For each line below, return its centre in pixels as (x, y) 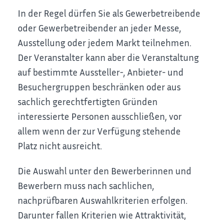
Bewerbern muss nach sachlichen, (86, 185)
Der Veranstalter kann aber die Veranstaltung (109, 57)
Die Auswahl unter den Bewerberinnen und (105, 170)
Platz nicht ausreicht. (60, 146)
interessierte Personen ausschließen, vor (100, 116)
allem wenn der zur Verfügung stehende (99, 131)
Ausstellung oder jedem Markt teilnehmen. (105, 43)
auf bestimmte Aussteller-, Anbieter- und (101, 72)
